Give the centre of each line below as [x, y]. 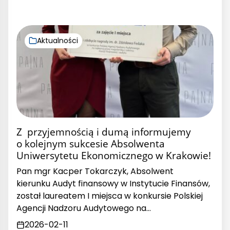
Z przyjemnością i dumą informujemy [104, 131]
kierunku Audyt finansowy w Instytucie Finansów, [113, 183]
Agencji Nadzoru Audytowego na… [84, 208]
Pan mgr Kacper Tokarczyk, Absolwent [95, 171]
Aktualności [57, 40]
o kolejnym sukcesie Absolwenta [91, 143]
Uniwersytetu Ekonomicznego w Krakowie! [114, 155]
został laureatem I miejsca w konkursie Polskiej [110, 196]
